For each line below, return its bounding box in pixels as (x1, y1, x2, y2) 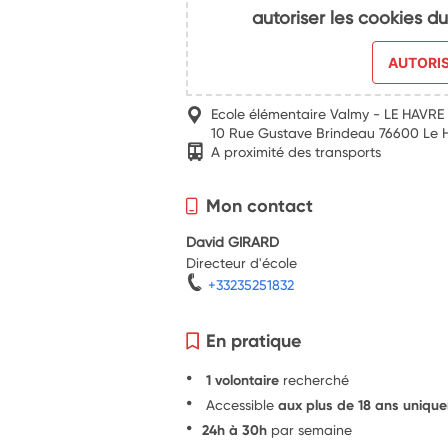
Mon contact (206, 193, 314, 217)
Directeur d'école (186, 253, 298, 271)
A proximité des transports (211, 142, 382, 160)
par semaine (267, 420, 353, 438)
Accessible (202, 395, 279, 413)
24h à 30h (202, 420, 268, 439)
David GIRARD (186, 232, 280, 250)
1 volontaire (202, 370, 284, 389)
